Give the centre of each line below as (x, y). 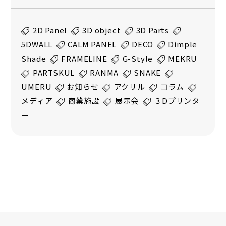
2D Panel (50, 30)
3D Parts (152, 30)
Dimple (183, 44)
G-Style (138, 59)
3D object (102, 30)
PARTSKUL (54, 73)
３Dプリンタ (177, 101)
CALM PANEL (92, 44)
